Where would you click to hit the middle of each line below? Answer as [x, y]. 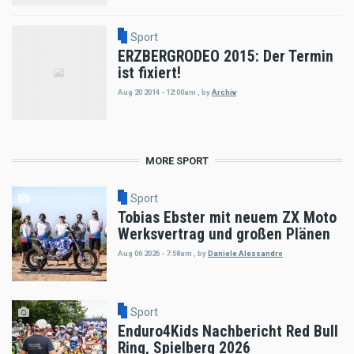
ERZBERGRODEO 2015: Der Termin [226, 56]
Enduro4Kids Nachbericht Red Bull [228, 331]
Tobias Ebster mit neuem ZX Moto [227, 217]
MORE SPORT [177, 161]
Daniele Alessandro [245, 254]
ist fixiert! [149, 73]
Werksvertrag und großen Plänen [224, 234]
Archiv [224, 92]
